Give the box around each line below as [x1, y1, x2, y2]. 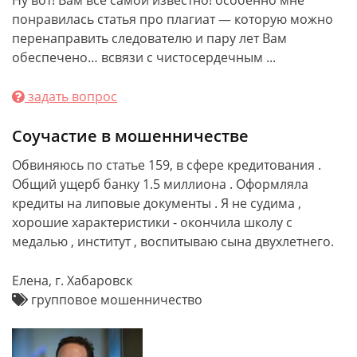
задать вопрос [25, 88, 117, 105]
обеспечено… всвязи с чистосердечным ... [12, 49, 276, 66]
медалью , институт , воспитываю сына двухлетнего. [12, 233, 334, 250]
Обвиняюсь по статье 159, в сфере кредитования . [12, 156, 321, 174]
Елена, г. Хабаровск [12, 272, 132, 289]
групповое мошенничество [28, 291, 202, 308]
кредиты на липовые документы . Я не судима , [12, 194, 301, 212]
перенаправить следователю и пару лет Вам [12, 29, 287, 47]
